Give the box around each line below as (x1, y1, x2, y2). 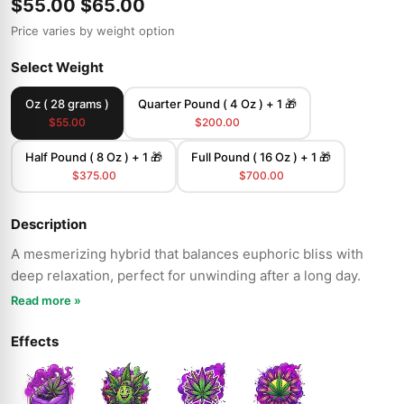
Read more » (11, 293, 81, 308)
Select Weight (11, 59, 104, 76)
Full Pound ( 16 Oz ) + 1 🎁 (191, 150, 331, 164)
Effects (11, 333, 59, 350)
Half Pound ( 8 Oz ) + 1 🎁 (25, 150, 162, 164)
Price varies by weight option (11, 23, 175, 38)
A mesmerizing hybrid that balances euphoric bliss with (11, 245, 363, 262)
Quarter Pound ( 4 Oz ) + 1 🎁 (138, 96, 297, 111)
